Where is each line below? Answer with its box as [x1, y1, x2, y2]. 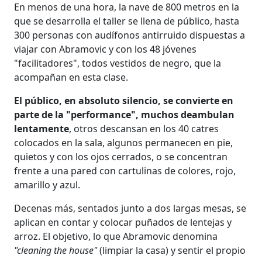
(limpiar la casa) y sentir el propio [97, 243, 246, 257]
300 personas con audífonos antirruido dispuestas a [14, 28, 246, 42]
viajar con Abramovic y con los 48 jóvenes [14, 42, 197, 56]
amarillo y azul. [14, 178, 81, 191]
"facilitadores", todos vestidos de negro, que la [14, 56, 222, 70]
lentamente [14, 122, 70, 135]
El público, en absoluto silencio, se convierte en [14, 94, 234, 107]
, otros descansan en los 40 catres [69, 122, 219, 135]
